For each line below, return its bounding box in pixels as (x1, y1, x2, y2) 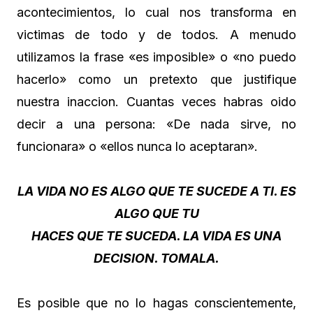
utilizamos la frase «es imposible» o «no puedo (17, 49, 296, 64)
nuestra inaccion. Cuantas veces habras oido (17, 94, 296, 109)
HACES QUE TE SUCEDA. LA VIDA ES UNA (31, 228, 282, 243)
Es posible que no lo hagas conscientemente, (17, 295, 296, 310)
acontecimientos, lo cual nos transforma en (17, 4, 296, 20)
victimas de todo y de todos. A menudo (17, 27, 296, 42)
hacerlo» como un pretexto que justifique (17, 71, 296, 87)
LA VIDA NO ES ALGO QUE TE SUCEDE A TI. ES (17, 183, 296, 198)
